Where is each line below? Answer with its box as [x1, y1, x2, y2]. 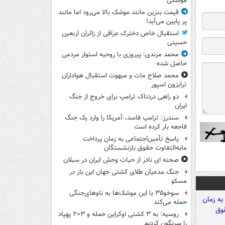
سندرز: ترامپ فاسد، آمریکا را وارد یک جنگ [65, 113, 179, 123]
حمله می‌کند [154, 197, 187, 207]
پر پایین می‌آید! [146, 17, 187, 27]
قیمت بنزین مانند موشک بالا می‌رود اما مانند [58, 8, 179, 18]
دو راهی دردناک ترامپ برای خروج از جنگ [69, 92, 179, 102]
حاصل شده [157, 59, 187, 69]
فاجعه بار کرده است [134, 122, 187, 132]
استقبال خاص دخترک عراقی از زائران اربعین [62, 29, 179, 39]
